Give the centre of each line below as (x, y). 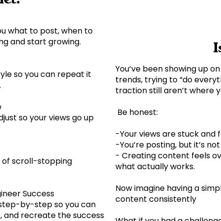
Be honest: (139, 112)
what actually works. (157, 166)
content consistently (156, 199)
